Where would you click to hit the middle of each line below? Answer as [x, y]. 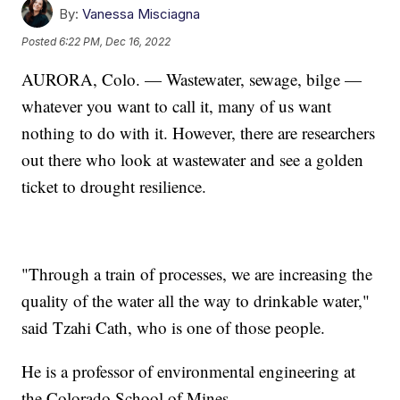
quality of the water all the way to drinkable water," [196, 300]
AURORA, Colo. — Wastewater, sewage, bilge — [192, 79]
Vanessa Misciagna [142, 13]
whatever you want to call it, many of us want [177, 105]
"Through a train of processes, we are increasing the [197, 273]
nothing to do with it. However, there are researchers [199, 132]
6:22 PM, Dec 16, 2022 [115, 42]
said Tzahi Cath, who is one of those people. [174, 327]
